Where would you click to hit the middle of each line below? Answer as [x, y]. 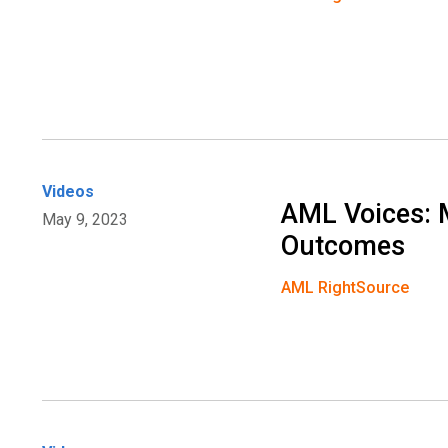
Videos [68, 192]
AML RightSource [345, 288]
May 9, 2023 [85, 220]
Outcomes [343, 246]
